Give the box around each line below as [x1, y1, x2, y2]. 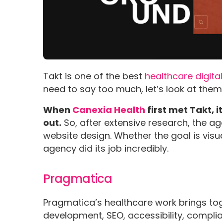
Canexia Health [72, 103, 146, 116]
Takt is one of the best [43, 69, 145, 82]
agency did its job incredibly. [43, 142, 171, 155]
